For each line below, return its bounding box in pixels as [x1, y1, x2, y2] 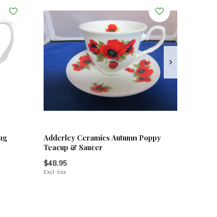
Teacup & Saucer [43, 142, 103, 153]
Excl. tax [43, 168, 66, 176]
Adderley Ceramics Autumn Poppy [43, 133, 161, 143]
